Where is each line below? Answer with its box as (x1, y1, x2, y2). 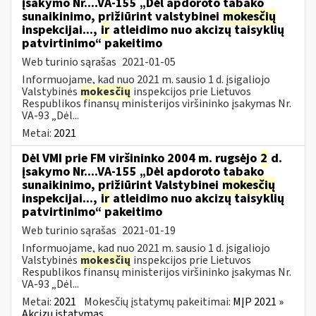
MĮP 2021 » (233, 293, 284, 310)
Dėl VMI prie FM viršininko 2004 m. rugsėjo (22, 149, 260, 167)
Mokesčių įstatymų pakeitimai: (84, 293, 233, 310)
